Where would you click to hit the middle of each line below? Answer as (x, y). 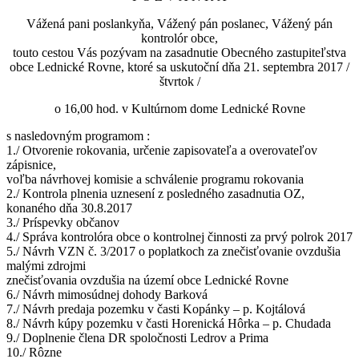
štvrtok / (179, 81)
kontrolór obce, (179, 38)
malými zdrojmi (46, 265)
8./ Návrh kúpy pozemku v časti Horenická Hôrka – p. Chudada (169, 323)
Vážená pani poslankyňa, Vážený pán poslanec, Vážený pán (179, 23)
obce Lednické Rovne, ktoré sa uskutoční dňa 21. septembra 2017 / (179, 67)
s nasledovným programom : (78, 135)
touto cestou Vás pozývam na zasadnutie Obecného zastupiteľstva (179, 52)
